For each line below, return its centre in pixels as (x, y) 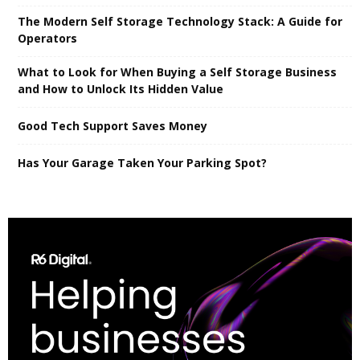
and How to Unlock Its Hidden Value (121, 88)
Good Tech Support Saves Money (112, 125)
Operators (47, 38)
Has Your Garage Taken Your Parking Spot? (142, 162)
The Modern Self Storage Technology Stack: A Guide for (180, 21)
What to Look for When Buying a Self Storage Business (177, 72)
